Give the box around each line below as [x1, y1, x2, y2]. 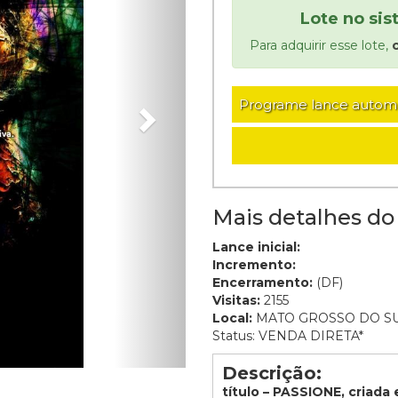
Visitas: [212, 292, 260, 308]
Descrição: [222, 362, 322, 384]
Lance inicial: [212, 239, 300, 255]
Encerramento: [212, 275, 313, 291]
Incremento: [212, 257, 296, 273]
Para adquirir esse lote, [249, 37, 392, 53]
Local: [212, 310, 252, 326]
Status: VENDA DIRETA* [212, 328, 363, 344]
